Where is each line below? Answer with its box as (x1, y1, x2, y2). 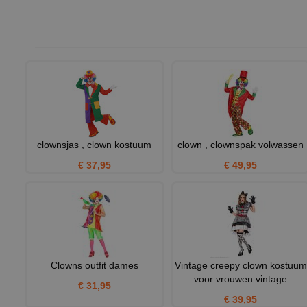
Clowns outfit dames (50, 260, 138, 271)
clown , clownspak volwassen (177, 139, 304, 151)
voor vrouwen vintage (194, 273, 288, 285)
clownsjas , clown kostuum (37, 139, 152, 151)
